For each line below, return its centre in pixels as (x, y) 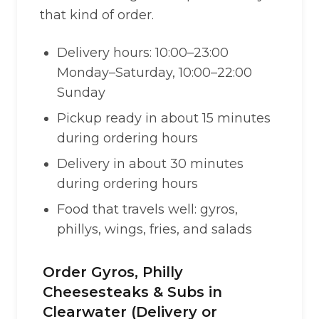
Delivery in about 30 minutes (150, 164)
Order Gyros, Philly (113, 272)
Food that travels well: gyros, (147, 209)
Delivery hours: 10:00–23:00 (143, 53)
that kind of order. (97, 15)
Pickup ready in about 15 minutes (164, 118)
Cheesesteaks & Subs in (132, 292)
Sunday (81, 93)
